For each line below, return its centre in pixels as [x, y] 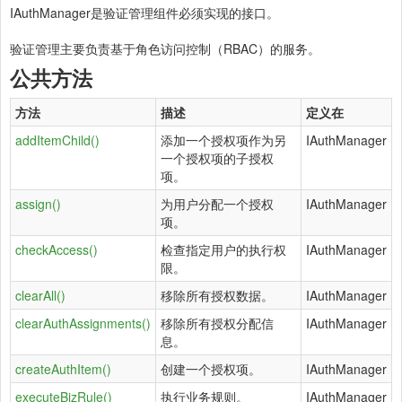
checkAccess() [57, 249]
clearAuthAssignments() [83, 323]
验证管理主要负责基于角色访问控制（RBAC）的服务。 [165, 48]
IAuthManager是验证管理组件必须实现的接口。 [144, 13]
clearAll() [40, 295]
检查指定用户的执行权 [223, 249]
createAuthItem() [63, 369]
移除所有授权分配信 [217, 323]
